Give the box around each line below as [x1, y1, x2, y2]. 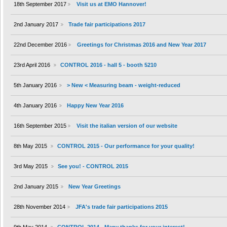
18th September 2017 [14, 1, 66, 8]
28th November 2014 [14, 204, 65, 210]
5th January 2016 [14, 82, 57, 89]
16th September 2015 [14, 123, 66, 129]
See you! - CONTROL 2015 [57, 163, 128, 170]
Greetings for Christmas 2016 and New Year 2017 [77, 42, 206, 48]
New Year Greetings [68, 183, 121, 190]
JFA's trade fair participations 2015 [75, 204, 168, 210]
